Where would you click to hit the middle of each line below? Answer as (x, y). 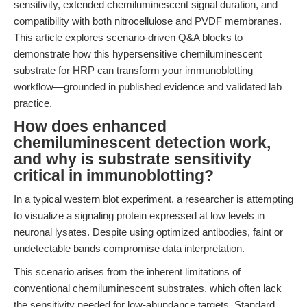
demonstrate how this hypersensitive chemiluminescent (138, 54)
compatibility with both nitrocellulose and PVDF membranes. (148, 21)
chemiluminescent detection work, (142, 143)
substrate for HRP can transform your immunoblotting (133, 70)
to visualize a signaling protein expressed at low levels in (139, 216)
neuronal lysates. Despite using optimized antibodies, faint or (148, 232)
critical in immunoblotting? (114, 176)
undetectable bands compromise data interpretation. (129, 248)
